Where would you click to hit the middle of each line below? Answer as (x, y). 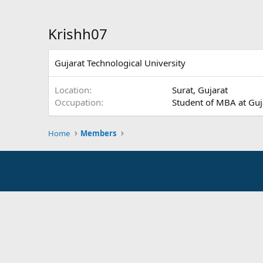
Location (72, 90)
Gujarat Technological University (120, 63)
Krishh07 (78, 34)
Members (99, 133)
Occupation (78, 102)
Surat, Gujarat (200, 90)
